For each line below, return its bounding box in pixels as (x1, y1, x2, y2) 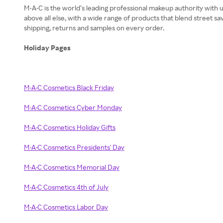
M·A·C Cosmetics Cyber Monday (24, 103, 122, 111)
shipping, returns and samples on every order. (24, 23, 164, 32)
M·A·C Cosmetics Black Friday (24, 83, 114, 92)
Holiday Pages (24, 43, 72, 52)
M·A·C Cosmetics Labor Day (24, 203, 108, 211)
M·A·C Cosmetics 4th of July (24, 183, 109, 191)
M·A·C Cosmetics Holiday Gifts (24, 123, 115, 131)
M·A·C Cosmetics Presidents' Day (24, 143, 124, 151)
